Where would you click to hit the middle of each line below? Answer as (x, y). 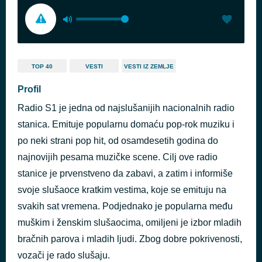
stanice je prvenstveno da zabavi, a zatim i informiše (125, 173)
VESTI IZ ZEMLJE (149, 66)
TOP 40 (42, 66)
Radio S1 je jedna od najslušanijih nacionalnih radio (126, 108)
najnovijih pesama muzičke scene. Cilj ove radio (118, 157)
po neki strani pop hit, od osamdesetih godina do (118, 141)
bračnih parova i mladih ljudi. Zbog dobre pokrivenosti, (130, 239)
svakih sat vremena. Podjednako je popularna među (125, 206)
